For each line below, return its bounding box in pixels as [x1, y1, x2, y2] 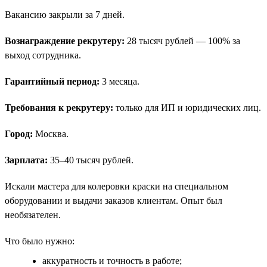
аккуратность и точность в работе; [42, 255, 182, 266]
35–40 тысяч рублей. [48, 154, 133, 165]
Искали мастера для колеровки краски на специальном [5, 181, 228, 191]
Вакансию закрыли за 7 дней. [5, 9, 125, 20]
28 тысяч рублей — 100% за [125, 35, 240, 46]
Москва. [33, 128, 69, 139]
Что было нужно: [5, 235, 74, 246]
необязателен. [5, 209, 61, 220]
